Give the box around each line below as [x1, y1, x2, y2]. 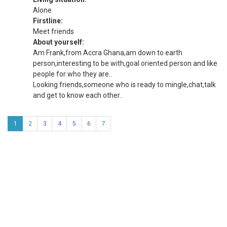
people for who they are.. [33, 70, 112, 78]
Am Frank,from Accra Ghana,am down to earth [33, 49, 182, 57]
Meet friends [33, 27, 74, 35]
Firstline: [33, 17, 63, 25]
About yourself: [33, 38, 84, 46]
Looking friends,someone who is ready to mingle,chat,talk [33, 81, 216, 89]
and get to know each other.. [33, 91, 123, 99]
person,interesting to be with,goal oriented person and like [33, 59, 217, 67]
